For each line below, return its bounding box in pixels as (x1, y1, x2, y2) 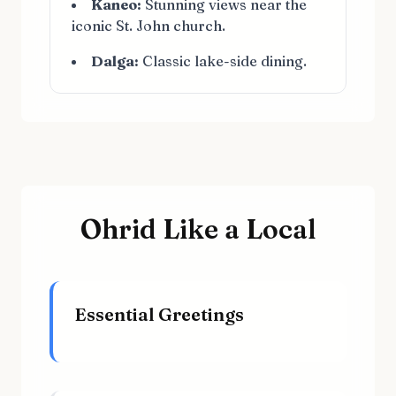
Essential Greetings (74, 303, 244, 325)
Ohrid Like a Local (80, 213, 316, 246)
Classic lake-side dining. (139, 52, 307, 70)
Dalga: (91, 52, 139, 70)
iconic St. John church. (72, 17, 225, 34)
